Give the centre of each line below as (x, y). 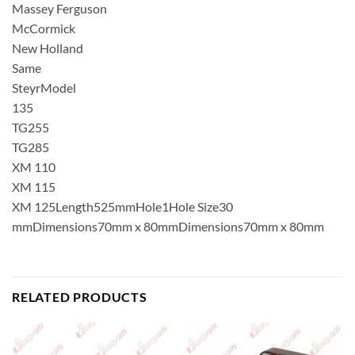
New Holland (48, 48)
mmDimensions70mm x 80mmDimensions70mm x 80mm (168, 227)
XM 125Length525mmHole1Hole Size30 (122, 207)
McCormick (44, 29)
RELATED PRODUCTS (80, 297)
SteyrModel (44, 88)
